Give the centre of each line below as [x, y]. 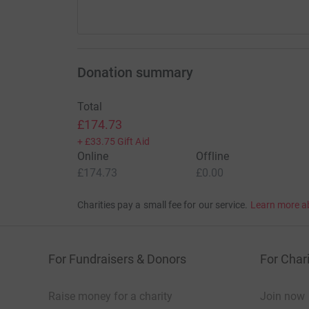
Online [92, 156]
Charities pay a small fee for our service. [162, 205]
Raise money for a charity [110, 296]
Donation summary [135, 72]
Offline [212, 156]
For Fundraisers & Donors [117, 259]
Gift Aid [133, 141]
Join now [282, 296]
